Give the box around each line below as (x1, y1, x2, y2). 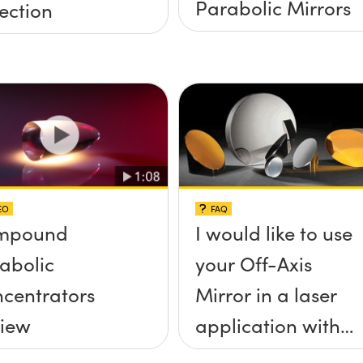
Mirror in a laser (194, 280, 337, 307)
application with (194, 311, 340, 338)
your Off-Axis (194, 250, 312, 276)
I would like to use (194, 219, 352, 246)
